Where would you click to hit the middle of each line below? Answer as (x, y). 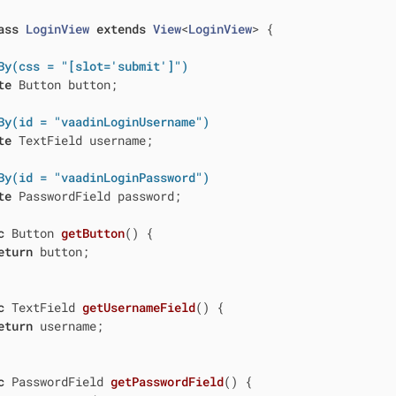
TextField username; (82, 141)
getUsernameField (138, 308)
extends (121, 29)
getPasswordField (167, 382)
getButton (92, 233)
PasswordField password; (96, 196)
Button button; (64, 85)
